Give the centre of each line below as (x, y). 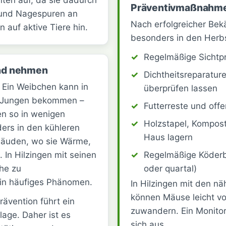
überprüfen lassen (180, 88)
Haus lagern (168, 137)
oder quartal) (170, 168)
